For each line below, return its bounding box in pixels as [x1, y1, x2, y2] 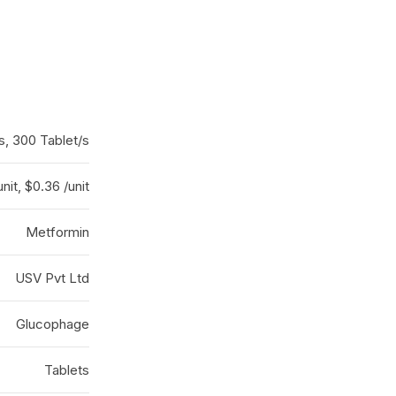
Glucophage [16, 316, 89, 332]
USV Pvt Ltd [15, 270, 89, 286]
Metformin [26, 224, 89, 240]
